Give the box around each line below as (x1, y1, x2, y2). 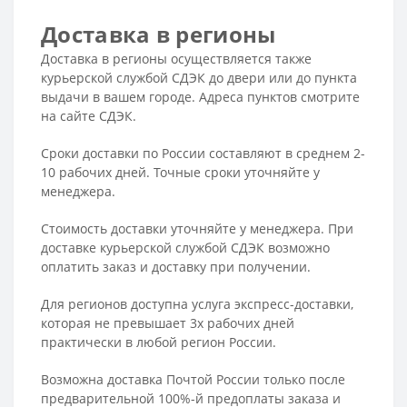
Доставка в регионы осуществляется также (41, 49, 312, 67)
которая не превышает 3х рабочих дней (41, 313, 294, 332)
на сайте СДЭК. (41, 106, 136, 124)
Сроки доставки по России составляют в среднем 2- (41, 144, 365, 162)
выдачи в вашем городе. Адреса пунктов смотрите (41, 87, 360, 105)
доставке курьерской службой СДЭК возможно (41, 238, 330, 256)
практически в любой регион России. (41, 333, 276, 351)
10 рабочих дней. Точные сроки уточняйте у (41, 163, 320, 181)
